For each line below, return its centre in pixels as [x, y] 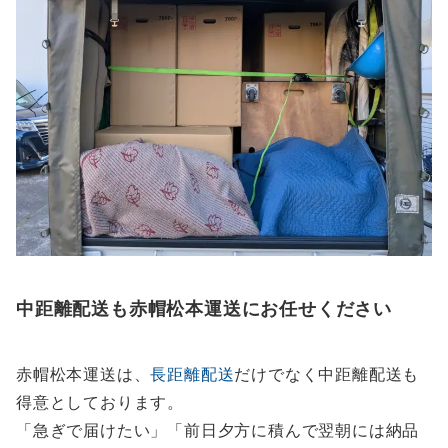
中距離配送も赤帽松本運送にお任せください [204, 308]
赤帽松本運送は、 [83, 374]
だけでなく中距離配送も [327, 374]
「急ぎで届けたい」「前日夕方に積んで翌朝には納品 [218, 430]
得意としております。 [100, 402]
